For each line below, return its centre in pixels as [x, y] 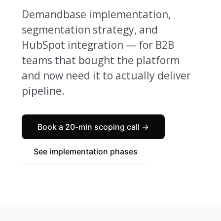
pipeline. [43, 91]
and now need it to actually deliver [106, 75]
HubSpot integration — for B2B [98, 45]
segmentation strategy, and [90, 30]
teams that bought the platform [101, 60]
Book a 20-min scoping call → [93, 127]
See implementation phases [86, 151]
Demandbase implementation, [96, 14]
